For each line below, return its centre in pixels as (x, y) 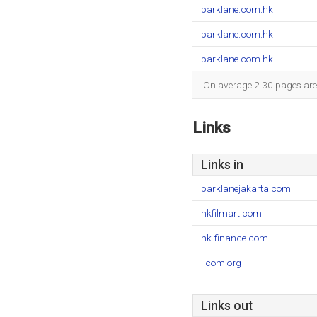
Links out (227, 306)
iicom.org (221, 263)
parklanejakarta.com (246, 188)
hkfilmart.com (231, 213)
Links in (222, 165)
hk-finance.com (235, 238)
